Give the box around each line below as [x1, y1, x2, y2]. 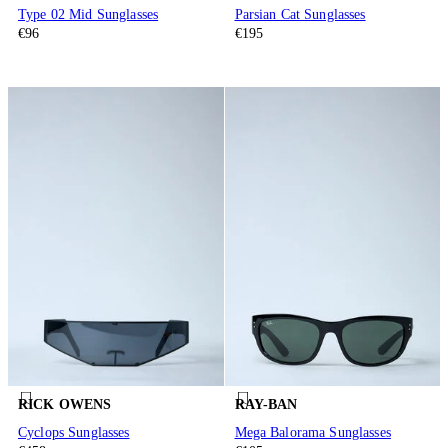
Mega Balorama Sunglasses [234, 424, 391, 440]
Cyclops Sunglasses [18, 424, 130, 440]
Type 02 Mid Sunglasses [18, 6, 159, 22]
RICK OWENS [18, 397, 112, 413]
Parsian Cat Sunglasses [234, 6, 366, 22]
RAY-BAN [234, 397, 298, 413]
